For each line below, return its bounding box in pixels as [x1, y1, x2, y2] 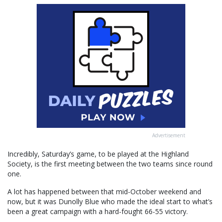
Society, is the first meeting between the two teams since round [7, 159, 213, 169]
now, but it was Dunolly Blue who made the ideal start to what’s [7, 197, 213, 207]
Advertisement [152, 132, 185, 139]
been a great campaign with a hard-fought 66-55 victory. [7, 207, 188, 217]
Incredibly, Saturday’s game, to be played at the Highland [7, 149, 189, 159]
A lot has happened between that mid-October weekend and [7, 187, 201, 197]
